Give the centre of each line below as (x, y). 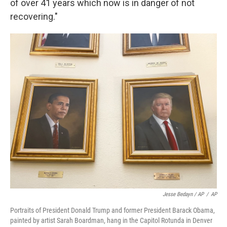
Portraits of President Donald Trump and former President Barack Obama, (112, 210)
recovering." (34, 16)
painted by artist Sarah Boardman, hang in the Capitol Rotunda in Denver (111, 220)
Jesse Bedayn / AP (183, 194)
